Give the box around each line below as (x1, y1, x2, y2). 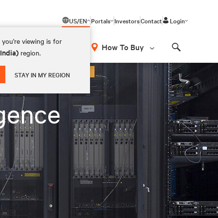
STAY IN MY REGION (15, 70, 71, 79)
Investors (114, 16, 140, 25)
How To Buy (102, 41, 144, 52)
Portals (91, 16, 110, 25)
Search (176, 51, 201, 60)
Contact (141, 16, 162, 25)
